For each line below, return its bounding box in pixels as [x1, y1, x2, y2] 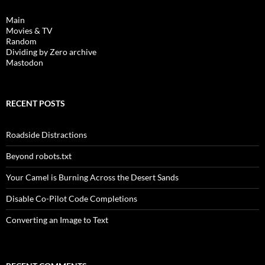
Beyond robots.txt [6, 151, 72, 161]
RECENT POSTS [6, 98, 65, 109]
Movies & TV [6, 25, 53, 36]
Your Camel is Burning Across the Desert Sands [6, 172, 179, 183]
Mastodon [6, 57, 43, 68]
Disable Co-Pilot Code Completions [6, 193, 137, 204]
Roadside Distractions [6, 130, 87, 140]
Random [6, 36, 37, 47]
